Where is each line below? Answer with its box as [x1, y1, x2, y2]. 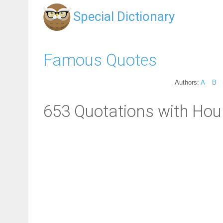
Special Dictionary [73, 9, 175, 24]
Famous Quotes [43, 50, 157, 70]
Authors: [175, 78, 201, 86]
